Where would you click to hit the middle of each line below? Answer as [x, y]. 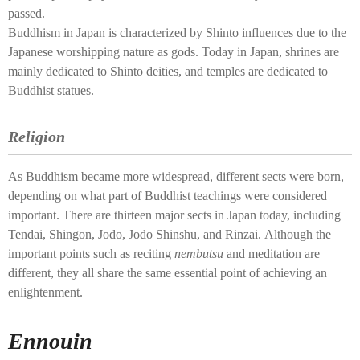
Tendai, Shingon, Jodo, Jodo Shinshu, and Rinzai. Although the [170, 234]
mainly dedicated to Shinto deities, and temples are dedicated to [168, 71]
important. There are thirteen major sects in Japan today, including [35, 215]
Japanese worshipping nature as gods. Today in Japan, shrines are [174, 52]
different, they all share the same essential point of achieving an [168, 273]
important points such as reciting [91, 254]
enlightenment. [45, 292]
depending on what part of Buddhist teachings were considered [168, 196]
